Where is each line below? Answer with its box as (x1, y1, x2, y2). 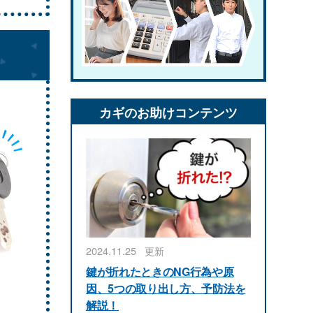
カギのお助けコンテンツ (99, 102, 238, 122)
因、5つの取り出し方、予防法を (86, 279, 246, 296)
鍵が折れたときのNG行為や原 (86, 263, 234, 279)
